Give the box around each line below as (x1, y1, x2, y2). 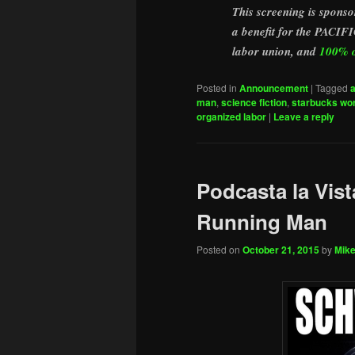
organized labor (197, 109, 266, 124)
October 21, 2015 (242, 242, 319, 258)
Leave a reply (273, 109, 334, 124)
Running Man (197, 206, 327, 236)
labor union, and (232, 43, 319, 60)
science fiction (221, 94, 287, 109)
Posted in (197, 80, 237, 94)
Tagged (315, 80, 348, 94)
